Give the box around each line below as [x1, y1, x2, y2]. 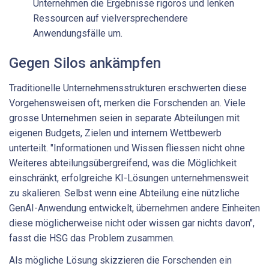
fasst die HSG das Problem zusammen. [9, 232, 175, 244]
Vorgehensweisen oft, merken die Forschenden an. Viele [9, 97, 246, 109]
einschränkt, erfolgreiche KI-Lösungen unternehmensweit [9, 172, 249, 184]
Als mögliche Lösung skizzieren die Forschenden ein [9, 255, 232, 267]
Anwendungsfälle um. [33, 27, 122, 39]
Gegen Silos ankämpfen [9, 54, 161, 71]
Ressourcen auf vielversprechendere [33, 12, 188, 24]
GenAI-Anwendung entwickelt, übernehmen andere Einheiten [9, 202, 260, 214]
